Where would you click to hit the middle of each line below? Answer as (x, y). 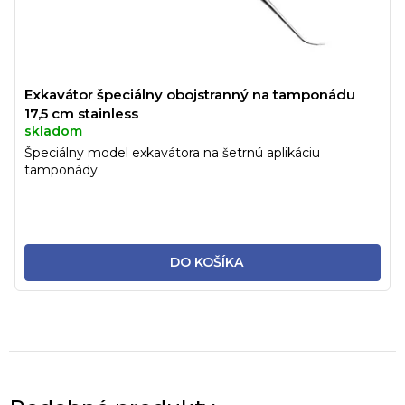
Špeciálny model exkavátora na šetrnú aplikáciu (172, 153)
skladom (53, 132)
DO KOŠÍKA (206, 263)
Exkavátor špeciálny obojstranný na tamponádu (190, 95)
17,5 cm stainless (81, 114)
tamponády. (66, 170)
